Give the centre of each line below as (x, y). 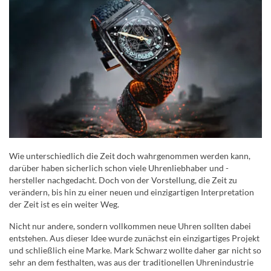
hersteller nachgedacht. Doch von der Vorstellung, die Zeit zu (123, 180)
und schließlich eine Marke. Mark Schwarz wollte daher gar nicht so (135, 250)
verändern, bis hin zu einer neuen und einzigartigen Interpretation (132, 192)
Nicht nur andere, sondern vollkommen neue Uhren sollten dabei (130, 226)
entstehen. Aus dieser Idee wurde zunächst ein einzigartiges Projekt (134, 238)
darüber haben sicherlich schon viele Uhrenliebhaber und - (119, 168)
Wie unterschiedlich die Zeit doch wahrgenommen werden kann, (130, 156)
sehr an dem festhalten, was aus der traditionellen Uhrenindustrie (131, 263)
